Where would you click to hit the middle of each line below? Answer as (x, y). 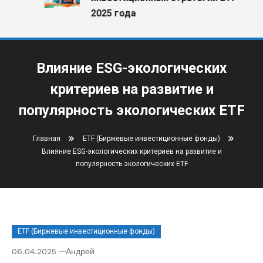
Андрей (80, 251)
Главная (46, 139)
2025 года (105, 13)
